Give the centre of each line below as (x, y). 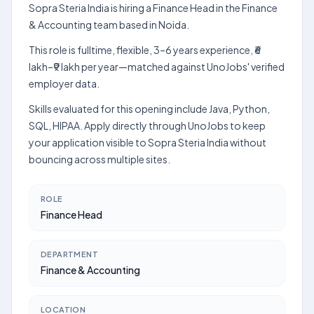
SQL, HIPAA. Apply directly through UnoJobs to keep (147, 125)
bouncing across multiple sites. (100, 159)
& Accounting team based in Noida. (109, 25)
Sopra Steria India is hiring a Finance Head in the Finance (153, 8)
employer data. (64, 83)
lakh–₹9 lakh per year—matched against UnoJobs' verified (157, 67)
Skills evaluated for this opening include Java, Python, (149, 109)
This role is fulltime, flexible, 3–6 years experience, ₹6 (145, 50)
